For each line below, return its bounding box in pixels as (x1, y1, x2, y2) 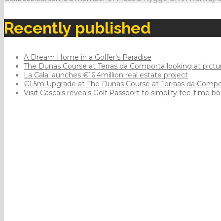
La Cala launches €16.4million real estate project (24, 71, 188, 80)
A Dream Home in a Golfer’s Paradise (24, 53, 151, 62)
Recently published (4, 19, 151, 37)
